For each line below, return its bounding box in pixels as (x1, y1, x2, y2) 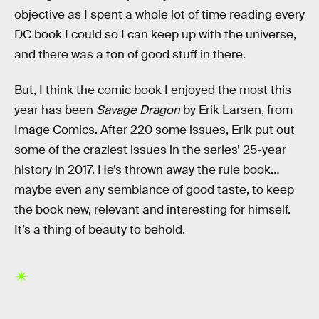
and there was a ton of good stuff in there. (14, 47, 246, 63)
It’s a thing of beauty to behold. (14, 221, 185, 237)
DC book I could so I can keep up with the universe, (14, 27, 296, 43)
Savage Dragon (96, 102, 180, 117)
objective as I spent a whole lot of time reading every (14, 7, 305, 23)
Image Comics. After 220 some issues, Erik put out (14, 122, 295, 137)
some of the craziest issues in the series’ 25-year (14, 142, 286, 157)
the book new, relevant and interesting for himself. (14, 202, 291, 217)
